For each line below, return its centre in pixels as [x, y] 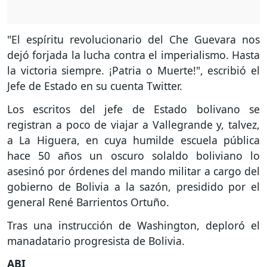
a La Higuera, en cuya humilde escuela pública [133, 140]
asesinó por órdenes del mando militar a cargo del [133, 171]
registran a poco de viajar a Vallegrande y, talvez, [133, 124]
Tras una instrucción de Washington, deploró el [133, 225]
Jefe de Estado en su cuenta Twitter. [95, 86]
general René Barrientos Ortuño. [88, 202]
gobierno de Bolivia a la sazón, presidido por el [133, 186]
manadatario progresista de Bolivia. [96, 240]
